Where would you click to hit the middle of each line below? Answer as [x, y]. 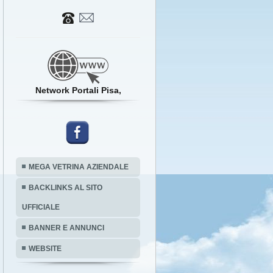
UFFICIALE [41, 207]
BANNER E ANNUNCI [66, 228]
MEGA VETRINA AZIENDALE [79, 167]
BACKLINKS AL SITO [66, 188]
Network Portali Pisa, [78, 90]
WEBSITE [45, 249]
